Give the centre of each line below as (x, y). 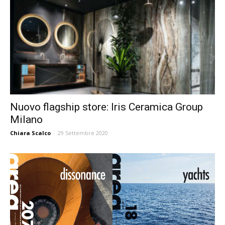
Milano (26, 119)
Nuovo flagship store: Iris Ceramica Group (106, 107)
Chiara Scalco (30, 133)
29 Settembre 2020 (83, 133)
